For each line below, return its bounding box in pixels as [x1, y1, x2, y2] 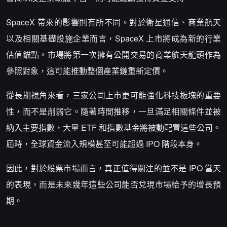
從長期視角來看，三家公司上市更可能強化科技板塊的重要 [6, 89, 221, 101]
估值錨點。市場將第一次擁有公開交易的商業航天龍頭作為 [6, 49, 221, 60]
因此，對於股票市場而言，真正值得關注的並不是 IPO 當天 [6, 162, 221, 174]
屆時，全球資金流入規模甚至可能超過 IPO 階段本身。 [6, 138, 202, 149]
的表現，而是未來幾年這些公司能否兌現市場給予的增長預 [6, 178, 221, 190]
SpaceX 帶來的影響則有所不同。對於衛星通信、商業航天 [6, 16, 221, 28]
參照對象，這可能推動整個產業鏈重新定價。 [6, 65, 168, 77]
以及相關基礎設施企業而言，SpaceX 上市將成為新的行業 [6, 32, 221, 44]
